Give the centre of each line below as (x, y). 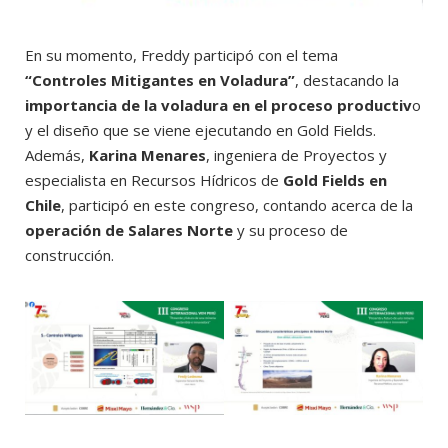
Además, (57, 155)
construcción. (69, 255)
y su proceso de (290, 230)
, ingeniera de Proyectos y (296, 155)
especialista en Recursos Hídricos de (154, 180)
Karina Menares (147, 155)
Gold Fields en (335, 180)
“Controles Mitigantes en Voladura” (160, 80)
